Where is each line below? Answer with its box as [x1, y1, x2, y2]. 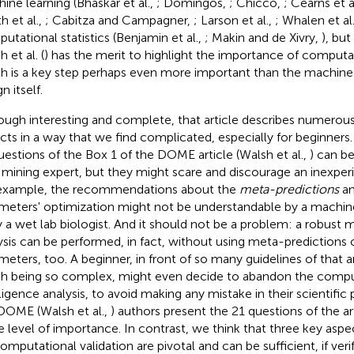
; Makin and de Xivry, [204, 29, 322, 45]
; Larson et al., [193, 12, 275, 28]
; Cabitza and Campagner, [44, 12, 194, 28]
